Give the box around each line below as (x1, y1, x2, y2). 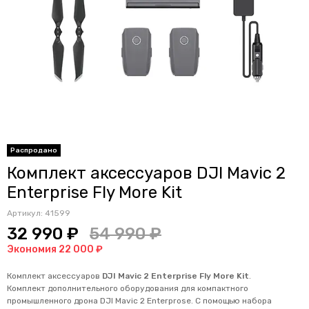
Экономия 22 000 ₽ (7, 243, 103, 255)
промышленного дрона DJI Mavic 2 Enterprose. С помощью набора (7, 296, 272, 306)
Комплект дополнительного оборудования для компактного (7, 283, 248, 293)
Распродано (10, 146, 57, 154)
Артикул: (7, 208, 45, 218)
